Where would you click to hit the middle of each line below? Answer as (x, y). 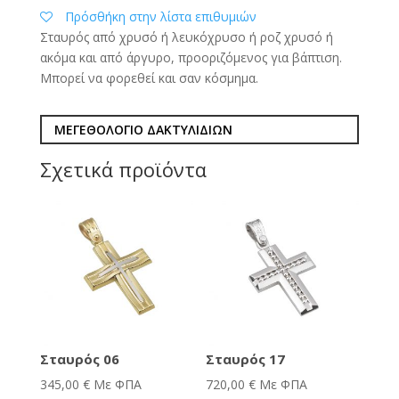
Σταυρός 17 (246, 359)
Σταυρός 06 (79, 359)
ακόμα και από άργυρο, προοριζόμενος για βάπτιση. (191, 57)
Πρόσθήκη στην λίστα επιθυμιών (160, 16)
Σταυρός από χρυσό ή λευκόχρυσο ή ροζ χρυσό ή (186, 37)
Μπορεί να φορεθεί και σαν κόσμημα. (149, 77)
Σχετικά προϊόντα (123, 169)
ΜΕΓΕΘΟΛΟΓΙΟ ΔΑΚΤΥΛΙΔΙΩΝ (143, 129)
